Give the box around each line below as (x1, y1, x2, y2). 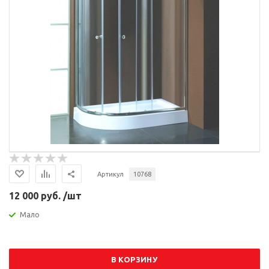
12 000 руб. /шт (9, 190, 82, 201)
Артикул (97, 171, 124, 178)
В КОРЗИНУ (110, 255, 158, 264)
